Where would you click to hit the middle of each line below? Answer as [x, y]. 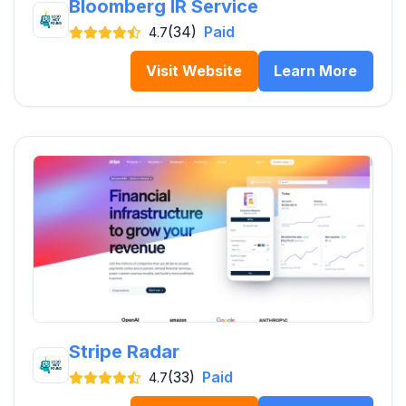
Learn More [316, 71]
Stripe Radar [124, 352]
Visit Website [194, 71]
